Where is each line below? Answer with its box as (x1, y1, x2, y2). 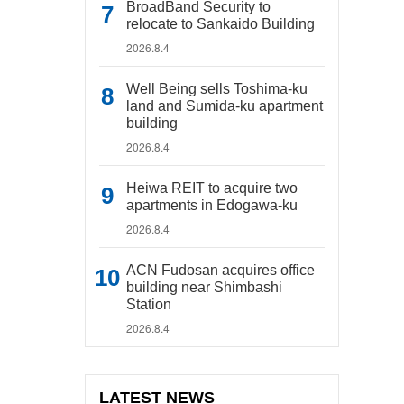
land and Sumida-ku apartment (126, 98, 323, 114)
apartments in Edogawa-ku (126, 197, 298, 213)
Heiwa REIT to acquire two (126, 180, 298, 196)
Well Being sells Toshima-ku (126, 81, 308, 96)
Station (126, 297, 171, 312)
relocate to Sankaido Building (126, 16, 315, 32)
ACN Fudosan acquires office (126, 262, 315, 278)
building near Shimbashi (126, 280, 282, 295)
